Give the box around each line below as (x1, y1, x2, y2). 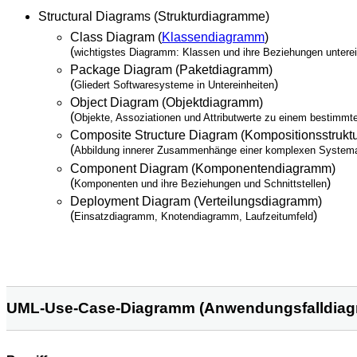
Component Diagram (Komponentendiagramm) (70, 161, 335, 175)
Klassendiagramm (162, 29, 265, 44)
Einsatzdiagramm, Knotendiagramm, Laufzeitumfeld (74, 210, 313, 223)
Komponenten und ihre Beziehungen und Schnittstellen (74, 177, 327, 190)
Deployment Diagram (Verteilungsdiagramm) (70, 194, 322, 209)
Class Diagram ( (70, 29, 162, 44)
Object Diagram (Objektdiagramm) (70, 96, 263, 110)
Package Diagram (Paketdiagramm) (70, 62, 273, 76)
